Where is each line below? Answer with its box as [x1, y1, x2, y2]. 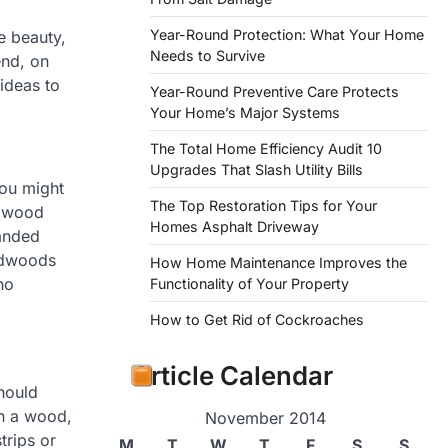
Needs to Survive [150, 47, 265, 65]
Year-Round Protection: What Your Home [150, 26, 424, 44]
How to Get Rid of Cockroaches [150, 311, 364, 329]
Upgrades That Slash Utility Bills [150, 161, 363, 179]
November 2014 [204, 408, 326, 429]
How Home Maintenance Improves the [150, 254, 407, 272]
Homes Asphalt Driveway [150, 218, 319, 236]
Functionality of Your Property [150, 275, 349, 293]
